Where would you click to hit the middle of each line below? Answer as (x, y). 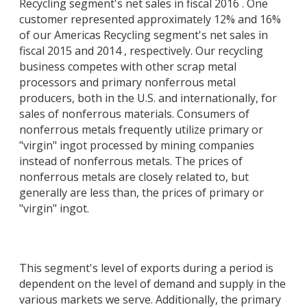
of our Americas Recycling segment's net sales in (144, 35)
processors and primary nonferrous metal (127, 82)
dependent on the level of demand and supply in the (152, 284)
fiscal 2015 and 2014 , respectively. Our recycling (141, 50)
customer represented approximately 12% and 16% (150, 19)
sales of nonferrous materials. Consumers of (134, 113)
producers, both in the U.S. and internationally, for (148, 98)
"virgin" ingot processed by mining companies (137, 145)
